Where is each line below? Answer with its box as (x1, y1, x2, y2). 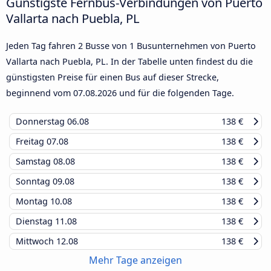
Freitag (16, 135, 47, 147)
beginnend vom (6, 87, 73, 99)
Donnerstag (16, 115, 67, 127)
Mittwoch (16, 235, 56, 247)
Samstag (16, 155, 53, 167)
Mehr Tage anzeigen (89, 253, 182, 267)
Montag (16, 195, 50, 207)
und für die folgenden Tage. (117, 87, 234, 99)
